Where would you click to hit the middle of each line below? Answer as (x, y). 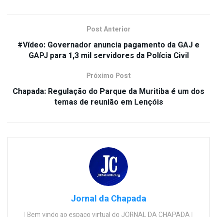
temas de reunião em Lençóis (108, 102)
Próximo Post (108, 76)
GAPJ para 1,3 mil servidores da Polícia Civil (108, 55)
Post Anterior (108, 29)
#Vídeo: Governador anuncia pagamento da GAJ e (108, 45)
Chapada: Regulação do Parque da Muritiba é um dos (108, 91)
